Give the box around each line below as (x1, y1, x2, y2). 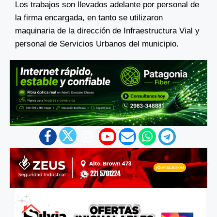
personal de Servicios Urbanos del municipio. (15, 38, 179, 48)
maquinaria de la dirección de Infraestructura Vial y (15, 25, 200, 35)
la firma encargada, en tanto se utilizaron (15, 12, 163, 22)
